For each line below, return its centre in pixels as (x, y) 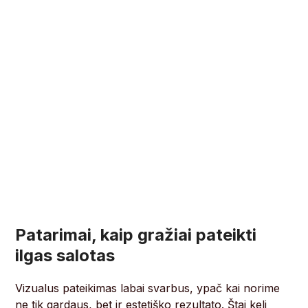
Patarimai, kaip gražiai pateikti (136, 235)
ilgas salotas (65, 256)
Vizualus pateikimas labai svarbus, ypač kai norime (148, 288)
